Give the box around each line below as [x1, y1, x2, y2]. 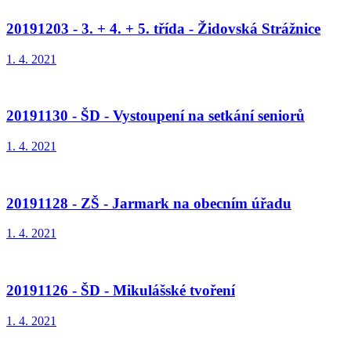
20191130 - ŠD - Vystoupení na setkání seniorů [6, 107, 305, 125]
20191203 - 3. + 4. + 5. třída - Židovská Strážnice [6, 20, 320, 37]
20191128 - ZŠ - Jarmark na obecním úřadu [6, 194, 291, 212]
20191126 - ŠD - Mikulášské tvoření [6, 282, 235, 299]
